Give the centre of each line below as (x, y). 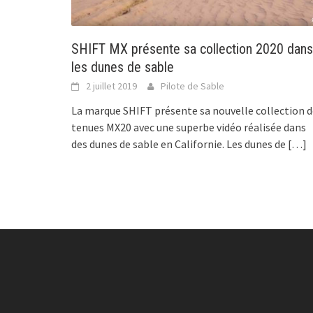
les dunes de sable (123, 67)
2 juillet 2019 (111, 86)
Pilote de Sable (192, 86)
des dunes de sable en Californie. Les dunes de (179, 144)
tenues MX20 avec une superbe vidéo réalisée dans (189, 127)
